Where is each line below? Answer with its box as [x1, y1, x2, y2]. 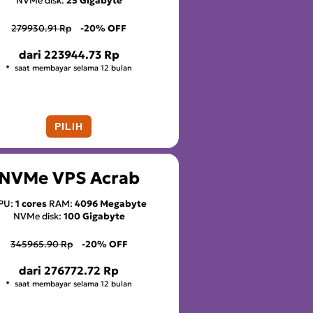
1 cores [15, 197, 47, 210]
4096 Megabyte [74, 197, 147, 210]
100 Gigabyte [63, 210, 125, 222]
